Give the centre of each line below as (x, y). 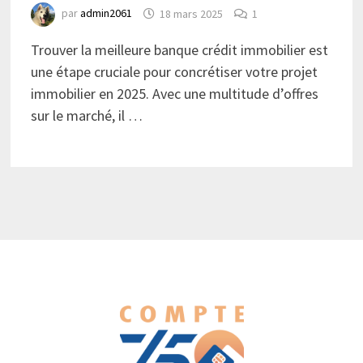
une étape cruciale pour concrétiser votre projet (174, 72)
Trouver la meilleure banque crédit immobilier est (179, 50)
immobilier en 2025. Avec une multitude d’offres (174, 94)
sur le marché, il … (86, 116)
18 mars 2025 (191, 13)
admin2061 (106, 13)
